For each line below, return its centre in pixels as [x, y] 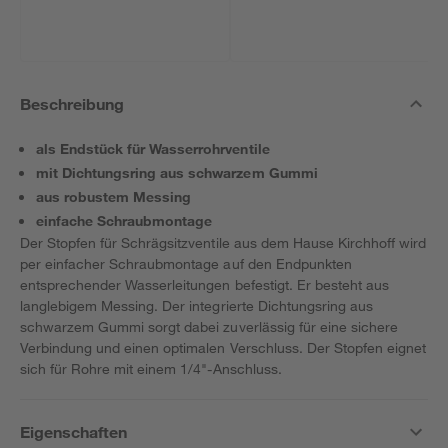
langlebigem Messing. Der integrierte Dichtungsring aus [196, 305]
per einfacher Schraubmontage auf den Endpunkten [186, 263]
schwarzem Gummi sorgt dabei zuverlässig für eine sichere [209, 326]
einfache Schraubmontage [124, 220]
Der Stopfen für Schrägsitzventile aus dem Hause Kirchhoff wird [223, 242]
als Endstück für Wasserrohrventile [153, 148]
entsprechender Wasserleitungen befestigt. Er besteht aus [204, 284]
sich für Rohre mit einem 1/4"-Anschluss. [151, 368]
